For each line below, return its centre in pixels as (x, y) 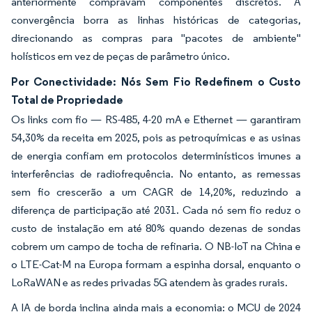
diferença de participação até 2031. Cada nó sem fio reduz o (156, 210)
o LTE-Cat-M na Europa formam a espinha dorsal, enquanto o (156, 264)
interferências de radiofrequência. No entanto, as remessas (156, 173)
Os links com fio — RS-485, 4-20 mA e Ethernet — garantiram (156, 119)
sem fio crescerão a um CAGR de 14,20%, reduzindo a (156, 192)
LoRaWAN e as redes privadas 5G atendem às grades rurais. (149, 282)
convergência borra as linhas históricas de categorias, (156, 19)
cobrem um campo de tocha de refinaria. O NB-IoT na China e (156, 246)
